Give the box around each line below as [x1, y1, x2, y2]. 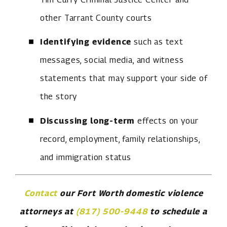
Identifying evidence [40, 36, 132, 47]
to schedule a [147, 206, 207, 216]
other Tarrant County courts [40, 12, 153, 23]
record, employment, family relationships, [40, 133, 200, 144]
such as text [131, 36, 183, 47]
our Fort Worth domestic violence [57, 187, 203, 198]
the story [40, 91, 78, 102]
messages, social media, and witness [40, 55, 184, 65]
